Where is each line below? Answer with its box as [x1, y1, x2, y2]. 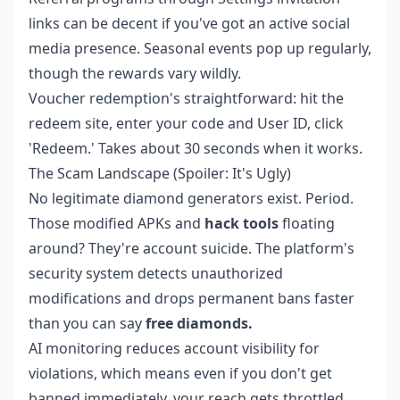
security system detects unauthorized [29, 262, 283, 283]
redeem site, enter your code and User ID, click [29, 112, 344, 133]
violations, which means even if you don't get [29, 362, 332, 383]
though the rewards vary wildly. [29, 62, 241, 83]
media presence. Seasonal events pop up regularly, [29, 37, 371, 58]
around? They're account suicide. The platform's [29, 237, 354, 258]
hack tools [204, 212, 279, 233]
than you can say [29, 312, 146, 333]
